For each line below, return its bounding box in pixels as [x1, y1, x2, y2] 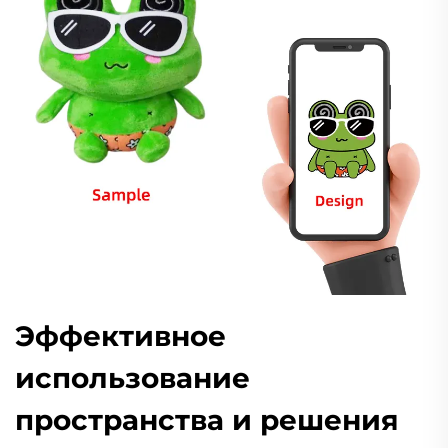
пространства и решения [15, 402, 399, 437]
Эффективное [15, 318, 226, 353]
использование [15, 360, 250, 395]
